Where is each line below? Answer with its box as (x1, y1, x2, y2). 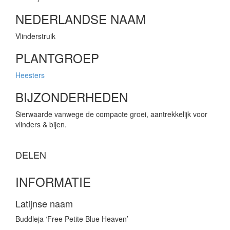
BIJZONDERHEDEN (15, 88, 128, 106)
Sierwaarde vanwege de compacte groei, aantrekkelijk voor (15, 109, 207, 120)
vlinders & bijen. (15, 119, 67, 130)
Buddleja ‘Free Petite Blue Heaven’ (15, 214, 128, 224)
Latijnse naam (15, 197, 73, 210)
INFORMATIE (15, 172, 91, 191)
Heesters (15, 70, 45, 81)
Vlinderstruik (15, 31, 55, 42)
